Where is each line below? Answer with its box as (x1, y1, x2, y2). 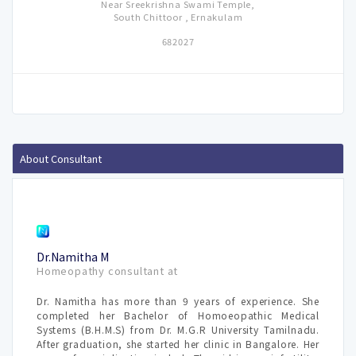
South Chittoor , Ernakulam (113, 10, 243, 23)
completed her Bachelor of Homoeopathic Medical (37, 308, 319, 322)
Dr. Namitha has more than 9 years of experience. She (37, 294, 319, 308)
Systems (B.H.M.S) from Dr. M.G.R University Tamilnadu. (37, 323, 319, 336)
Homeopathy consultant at (37, 263, 179, 278)
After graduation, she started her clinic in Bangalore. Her (37, 337, 319, 350)
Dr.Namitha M (37, 249, 109, 265)
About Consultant (20, 151, 102, 166)
